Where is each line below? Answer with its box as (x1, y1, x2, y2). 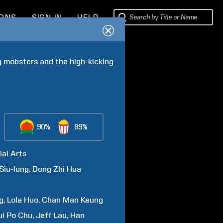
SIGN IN (31, 13, 63, 22)
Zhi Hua (53, 164, 82, 174)
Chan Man (42, 195, 79, 205)
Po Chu (6, 211, 33, 220)
